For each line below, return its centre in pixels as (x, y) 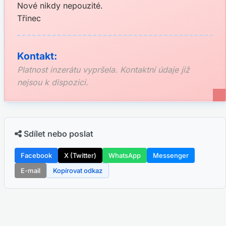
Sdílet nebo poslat (58, 134)
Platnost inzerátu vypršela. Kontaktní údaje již (103, 70)
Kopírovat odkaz (78, 171)
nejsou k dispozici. (53, 82)
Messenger (171, 155)
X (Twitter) (80, 155)
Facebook (36, 155)
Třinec (29, 18)
